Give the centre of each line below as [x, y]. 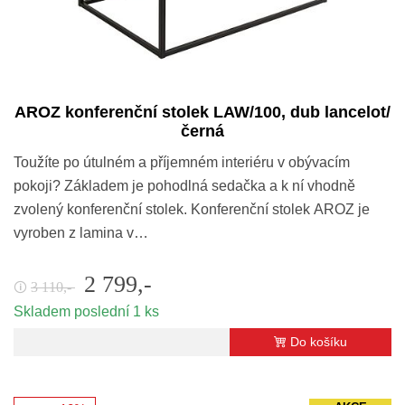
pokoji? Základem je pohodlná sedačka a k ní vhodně [184, 186]
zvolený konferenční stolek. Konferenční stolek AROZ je [192, 210]
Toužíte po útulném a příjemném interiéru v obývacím [182, 163]
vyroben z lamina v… [81, 233]
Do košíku [319, 342]
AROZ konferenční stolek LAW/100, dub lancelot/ [202, 113]
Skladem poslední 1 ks [86, 312]
